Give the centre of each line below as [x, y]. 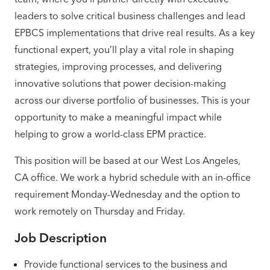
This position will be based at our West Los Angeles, [127, 160]
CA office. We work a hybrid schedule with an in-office [133, 177]
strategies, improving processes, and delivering [118, 66]
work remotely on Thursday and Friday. [100, 211]
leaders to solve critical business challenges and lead [130, 16]
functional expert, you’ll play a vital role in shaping [124, 49]
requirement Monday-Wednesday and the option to [127, 194]
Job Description [61, 237]
